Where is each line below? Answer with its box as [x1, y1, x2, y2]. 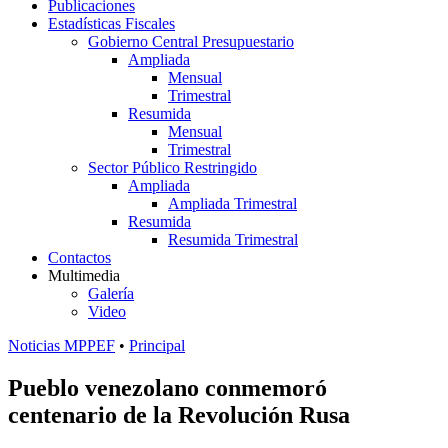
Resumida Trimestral [168, 231, 298, 248]
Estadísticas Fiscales [48, 15, 175, 32]
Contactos [48, 249, 111, 266]
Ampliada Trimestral [168, 195, 297, 212]
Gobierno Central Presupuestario [88, 33, 294, 50]
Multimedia [48, 267, 120, 284]
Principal [129, 337, 185, 354]
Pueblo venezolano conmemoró [8, 374, 327, 401]
